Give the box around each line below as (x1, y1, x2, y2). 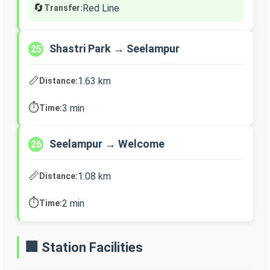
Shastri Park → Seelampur (49, 42, 180, 55)
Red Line (83, 2, 119, 14)
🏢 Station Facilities (25, 240, 143, 256)
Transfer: (44, 2, 83, 13)
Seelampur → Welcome (49, 137, 165, 151)
